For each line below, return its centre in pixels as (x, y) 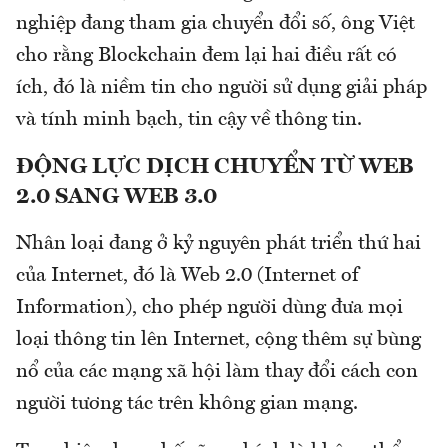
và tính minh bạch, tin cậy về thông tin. (189, 120)
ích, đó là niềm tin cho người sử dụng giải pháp (221, 88)
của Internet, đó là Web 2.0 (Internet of (187, 276)
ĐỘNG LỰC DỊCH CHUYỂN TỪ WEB (215, 167)
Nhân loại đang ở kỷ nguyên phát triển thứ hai (218, 244)
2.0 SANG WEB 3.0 (116, 197)
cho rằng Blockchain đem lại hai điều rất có (206, 56)
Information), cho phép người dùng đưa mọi (209, 308)
